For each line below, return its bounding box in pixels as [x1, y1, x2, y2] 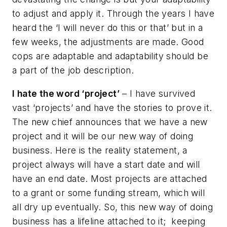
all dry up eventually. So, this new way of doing [12, 201, 213, 212]
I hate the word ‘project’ [12, 88, 120, 99]
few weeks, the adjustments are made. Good [12, 36, 204, 48]
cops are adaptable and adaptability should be [12, 51, 208, 62]
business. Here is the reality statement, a [12, 144, 187, 156]
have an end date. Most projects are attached [12, 173, 207, 184]
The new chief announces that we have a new [12, 116, 208, 127]
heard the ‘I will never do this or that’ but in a [12, 22, 203, 33]
